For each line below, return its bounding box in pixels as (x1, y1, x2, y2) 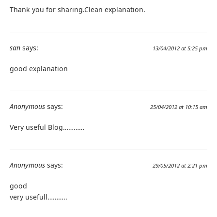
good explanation (10, 63, 68, 73)
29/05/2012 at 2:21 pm (153, 161, 207, 169)
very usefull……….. (10, 192, 67, 201)
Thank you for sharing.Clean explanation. (10, 5, 145, 15)
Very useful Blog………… (10, 122, 84, 132)
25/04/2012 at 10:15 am (150, 103, 207, 110)
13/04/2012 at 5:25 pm (153, 44, 207, 52)
